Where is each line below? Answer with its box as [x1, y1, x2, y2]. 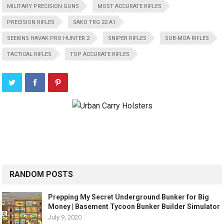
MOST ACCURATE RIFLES [97, 3, 162, 9]
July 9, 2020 [48, 213, 82, 221]
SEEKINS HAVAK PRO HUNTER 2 [7, 35, 90, 41]
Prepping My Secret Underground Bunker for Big [48, 193, 209, 201]
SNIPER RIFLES [108, 35, 147, 41]
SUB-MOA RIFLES [165, 35, 209, 41]
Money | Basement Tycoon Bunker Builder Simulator [48, 202, 220, 210]
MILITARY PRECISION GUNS [7, 3, 79, 9]
